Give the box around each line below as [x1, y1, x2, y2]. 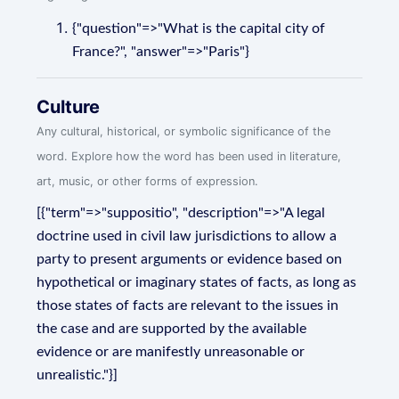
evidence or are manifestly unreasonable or [37, 345, 305, 359]
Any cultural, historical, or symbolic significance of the [37, 125, 331, 138]
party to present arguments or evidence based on [37, 252, 343, 266]
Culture [37, 96, 101, 118]
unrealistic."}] [37, 368, 118, 382]
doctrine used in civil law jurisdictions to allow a [37, 229, 338, 243]
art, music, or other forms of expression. [37, 175, 259, 188]
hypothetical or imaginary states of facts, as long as [37, 275, 357, 289]
